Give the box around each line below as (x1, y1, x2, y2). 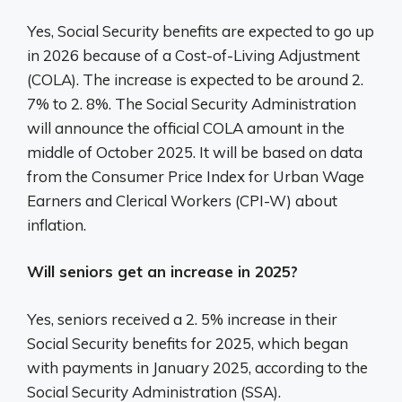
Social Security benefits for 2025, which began (27, 333, 348, 353)
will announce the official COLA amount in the (27, 118, 345, 137)
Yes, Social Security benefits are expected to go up (27, 21, 374, 40)
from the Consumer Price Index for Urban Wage (27, 166, 364, 186)
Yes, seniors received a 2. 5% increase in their (27, 309, 337, 328)
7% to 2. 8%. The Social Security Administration (27, 93, 356, 113)
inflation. (27, 214, 86, 234)
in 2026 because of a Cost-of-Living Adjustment (27, 45, 360, 65)
